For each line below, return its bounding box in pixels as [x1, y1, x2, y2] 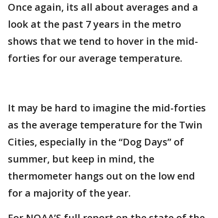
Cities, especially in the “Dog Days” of [8, 135, 184, 149]
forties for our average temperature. [8, 52, 182, 65]
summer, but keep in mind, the [8, 152, 154, 166]
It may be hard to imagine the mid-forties [8, 101, 206, 115]
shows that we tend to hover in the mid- [8, 35, 198, 48]
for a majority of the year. [8, 186, 131, 200]
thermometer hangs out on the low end [8, 169, 195, 183]
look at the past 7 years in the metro [8, 18, 181, 31]
